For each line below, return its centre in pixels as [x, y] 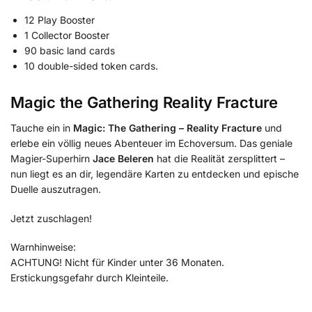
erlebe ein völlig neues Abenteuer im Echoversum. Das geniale [151, 143]
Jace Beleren [123, 159]
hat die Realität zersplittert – [219, 159]
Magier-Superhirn [52, 159]
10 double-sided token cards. [91, 66]
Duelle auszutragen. [56, 189]
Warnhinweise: [43, 247]
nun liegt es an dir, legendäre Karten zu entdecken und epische [155, 174]
